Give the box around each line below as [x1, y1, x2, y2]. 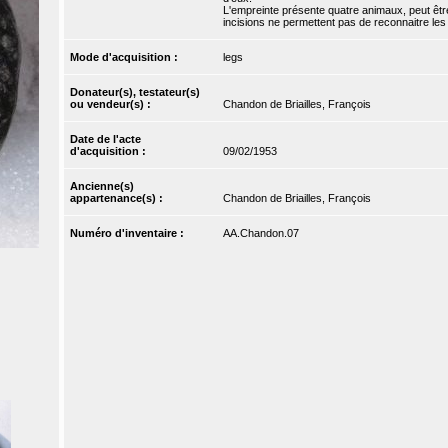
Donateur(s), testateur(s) [70, 86, 201, 99]
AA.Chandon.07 [222, 227, 299, 240]
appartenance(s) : [70, 192, 167, 205]
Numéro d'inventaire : [70, 227, 188, 240]
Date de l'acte [70, 133, 142, 146]
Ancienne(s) [70, 180, 135, 193]
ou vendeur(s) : [70, 98, 155, 111]
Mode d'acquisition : [70, 51, 182, 64]
